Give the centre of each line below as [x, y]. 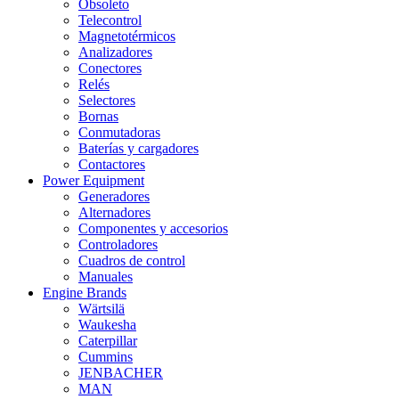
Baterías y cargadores [138, 148]
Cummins [106, 357]
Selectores [107, 100]
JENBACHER [121, 373]
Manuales [106, 277]
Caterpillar [108, 341]
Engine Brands [85, 293]
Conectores [110, 68]
